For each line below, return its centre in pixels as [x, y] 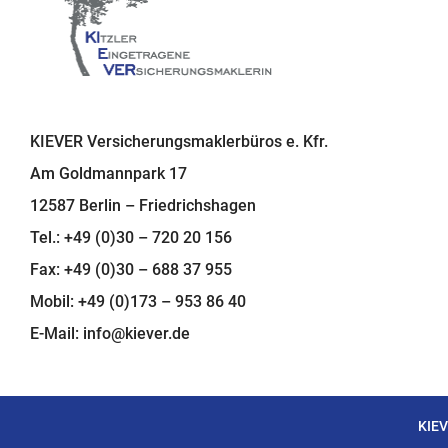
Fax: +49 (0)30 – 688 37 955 [131, 269]
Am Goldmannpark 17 [108, 173]
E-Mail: [56, 333]
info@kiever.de [136, 333]
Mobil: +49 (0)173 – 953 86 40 [138, 301]
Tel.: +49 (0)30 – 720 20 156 [131, 237]
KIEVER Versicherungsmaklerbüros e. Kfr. [179, 141]
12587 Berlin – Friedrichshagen [143, 205]
